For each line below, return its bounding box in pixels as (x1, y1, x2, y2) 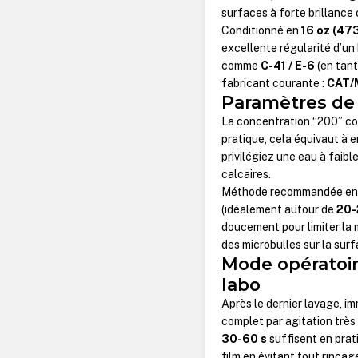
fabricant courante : (221, 77, 328, 90)
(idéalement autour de (221, 203, 337, 217)
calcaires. (221, 168, 272, 181)
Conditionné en (221, 24, 302, 38)
